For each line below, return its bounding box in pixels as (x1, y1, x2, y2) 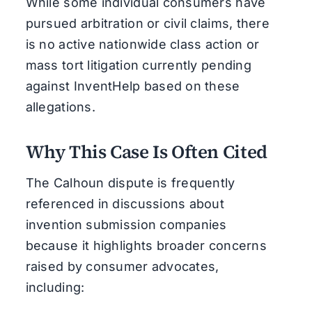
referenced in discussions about (25, 196, 225, 211)
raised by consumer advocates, (25, 258, 219, 274)
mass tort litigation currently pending (25, 57, 251, 72)
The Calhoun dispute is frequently (25, 175, 235, 190)
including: (25, 279, 85, 295)
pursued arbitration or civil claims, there (25, 15, 270, 31)
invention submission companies (25, 217, 227, 232)
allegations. (25, 99, 95, 114)
